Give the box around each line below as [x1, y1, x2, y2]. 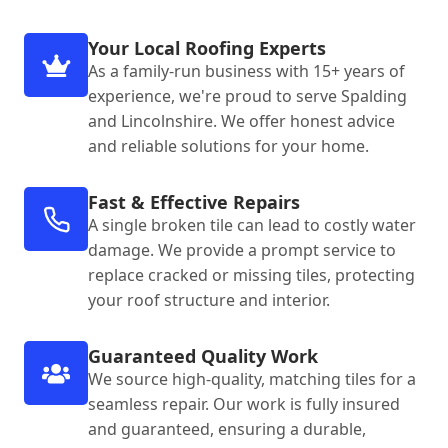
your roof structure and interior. [88, 289, 330, 312]
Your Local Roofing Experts [88, 36, 326, 61]
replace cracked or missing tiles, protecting [88, 264, 415, 287]
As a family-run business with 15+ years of [88, 60, 405, 83]
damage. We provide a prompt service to [88, 239, 396, 262]
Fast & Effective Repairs [88, 190, 300, 215]
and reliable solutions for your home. [88, 135, 369, 158]
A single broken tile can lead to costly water [88, 214, 416, 237]
